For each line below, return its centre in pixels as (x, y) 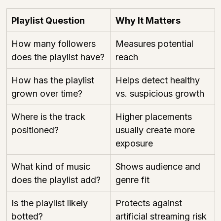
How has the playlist (54, 80)
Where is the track (50, 116)
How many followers (55, 43)
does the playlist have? (58, 57)
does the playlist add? (56, 180)
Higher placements (155, 116)
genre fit (132, 180)
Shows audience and (159, 166)
